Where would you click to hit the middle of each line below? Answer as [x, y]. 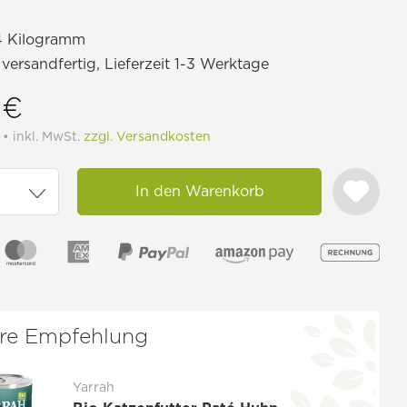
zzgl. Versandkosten [148, 136]
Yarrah [94, 387]
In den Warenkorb [199, 191]
